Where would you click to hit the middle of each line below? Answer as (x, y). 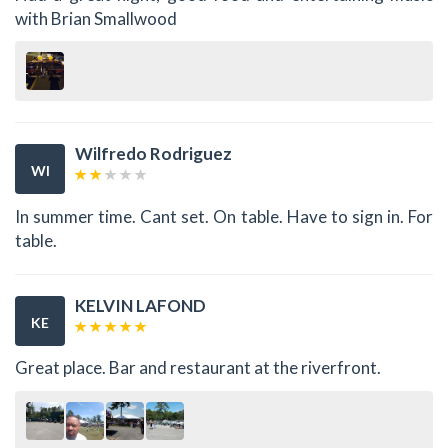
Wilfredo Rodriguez (153, 154)
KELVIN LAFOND (140, 305)
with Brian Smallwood (96, 18)
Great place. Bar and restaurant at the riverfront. (198, 368)
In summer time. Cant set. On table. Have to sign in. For (224, 216)
